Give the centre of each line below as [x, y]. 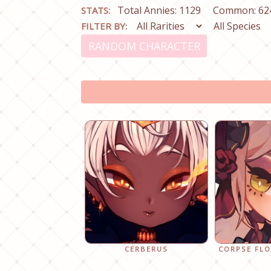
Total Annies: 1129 [159, 10]
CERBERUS [146, 249]
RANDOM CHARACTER [144, 46]
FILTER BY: [104, 26]
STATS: [96, 10]
